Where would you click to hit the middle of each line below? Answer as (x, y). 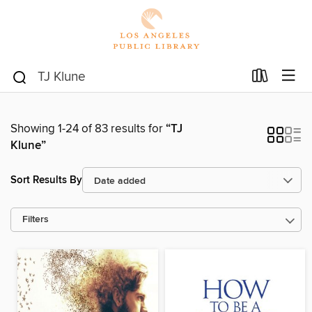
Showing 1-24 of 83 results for (88, 129)
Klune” (28, 146)
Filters (36, 220)
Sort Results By (46, 180)
